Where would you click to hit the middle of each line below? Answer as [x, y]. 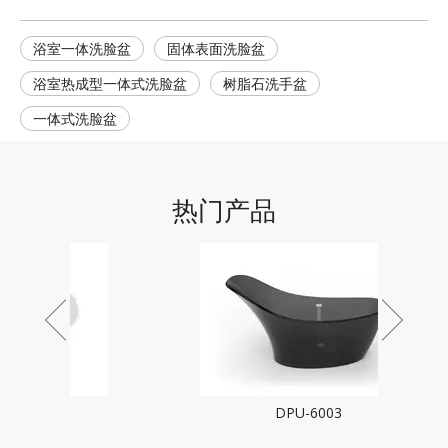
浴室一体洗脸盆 [82, 49]
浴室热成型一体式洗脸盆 [110, 84]
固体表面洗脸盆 [216, 49]
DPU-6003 [224, 413]
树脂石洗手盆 [265, 84]
